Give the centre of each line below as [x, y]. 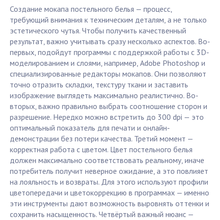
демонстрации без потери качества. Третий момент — [101, 139]
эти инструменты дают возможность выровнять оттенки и [110, 204]
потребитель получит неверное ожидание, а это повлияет [109, 171]
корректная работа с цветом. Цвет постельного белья [101, 150]
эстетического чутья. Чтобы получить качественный [98, 31]
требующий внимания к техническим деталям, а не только [108, 20]
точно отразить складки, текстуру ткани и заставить [99, 85]
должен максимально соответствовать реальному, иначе [107, 160]
